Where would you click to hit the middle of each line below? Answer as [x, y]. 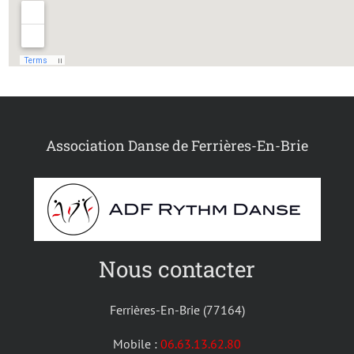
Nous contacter [177, 269]
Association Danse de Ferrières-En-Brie [177, 145]
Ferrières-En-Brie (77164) [177, 309]
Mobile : [137, 343]
